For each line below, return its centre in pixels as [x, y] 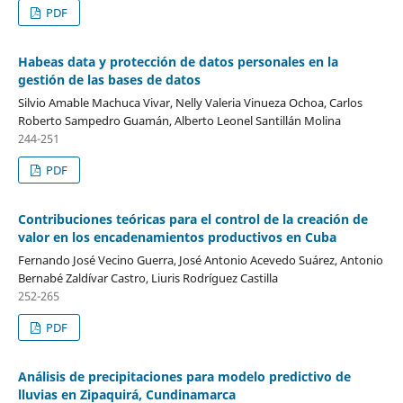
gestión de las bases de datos [109, 80]
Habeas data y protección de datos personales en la [178, 62]
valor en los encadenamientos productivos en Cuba [177, 237]
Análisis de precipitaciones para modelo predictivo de [184, 376]
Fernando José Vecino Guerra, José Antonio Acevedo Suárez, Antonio [200, 260]
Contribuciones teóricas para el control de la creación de [193, 219]
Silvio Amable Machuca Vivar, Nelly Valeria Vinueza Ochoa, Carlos [190, 103]
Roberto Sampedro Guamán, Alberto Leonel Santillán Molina [179, 121]
